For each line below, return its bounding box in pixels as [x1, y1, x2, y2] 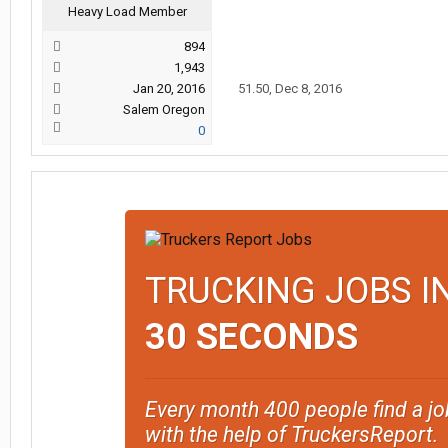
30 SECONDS [144, 316, 358, 358]
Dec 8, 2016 [275, 81, 342, 96]
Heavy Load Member [67, 4, 187, 19]
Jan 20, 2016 [133, 81, 205, 96]
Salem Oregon [123, 102, 205, 117]
